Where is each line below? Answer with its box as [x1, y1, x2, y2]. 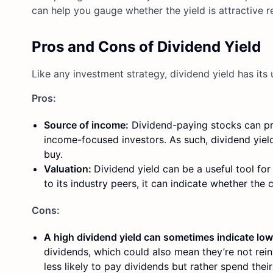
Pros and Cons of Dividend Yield [32, 37, 261, 55]
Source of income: [44, 118, 129, 131]
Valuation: [44, 162, 94, 175]
